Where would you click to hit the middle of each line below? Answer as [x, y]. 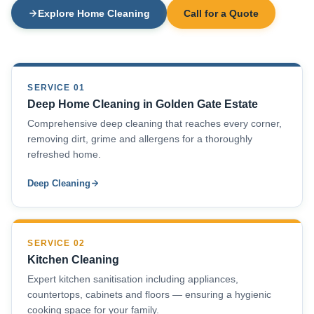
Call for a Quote [221, 13]
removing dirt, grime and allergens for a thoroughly [140, 139]
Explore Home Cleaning [94, 13]
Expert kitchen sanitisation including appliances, [133, 280]
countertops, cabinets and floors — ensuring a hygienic [150, 295]
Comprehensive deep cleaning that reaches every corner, [155, 123]
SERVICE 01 [56, 87]
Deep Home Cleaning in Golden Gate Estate [143, 104]
